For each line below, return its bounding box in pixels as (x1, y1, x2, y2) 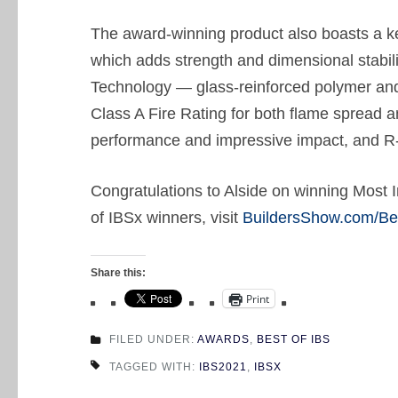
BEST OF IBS (257, 333, 330, 346)
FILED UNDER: (109, 333, 197, 346)
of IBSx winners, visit (91, 209, 243, 227)
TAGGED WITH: (109, 361, 199, 374)
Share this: (91, 267, 146, 280)
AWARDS (197, 333, 250, 346)
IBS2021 (199, 361, 247, 374)
